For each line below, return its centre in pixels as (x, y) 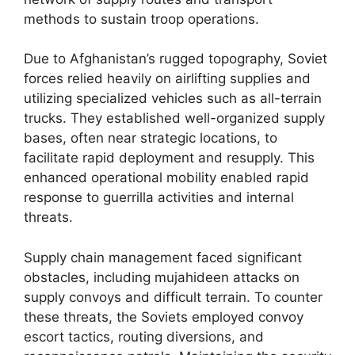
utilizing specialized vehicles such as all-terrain (173, 98)
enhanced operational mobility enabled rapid (166, 177)
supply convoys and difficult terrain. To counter (173, 297)
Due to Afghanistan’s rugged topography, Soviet (176, 59)
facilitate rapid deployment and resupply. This (169, 158)
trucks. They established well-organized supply (174, 118)
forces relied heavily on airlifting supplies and (167, 78)
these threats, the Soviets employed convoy (164, 317)
